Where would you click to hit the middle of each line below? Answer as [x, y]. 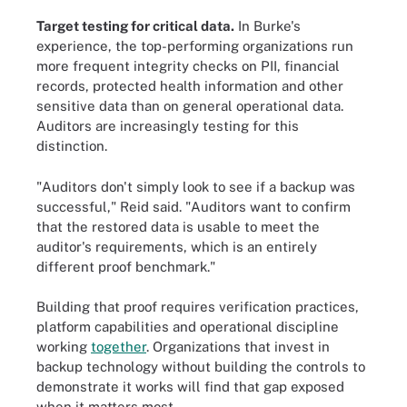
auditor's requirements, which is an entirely [177, 246]
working [64, 347]
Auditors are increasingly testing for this [168, 126]
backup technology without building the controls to [201, 367]
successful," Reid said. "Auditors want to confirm [194, 206]
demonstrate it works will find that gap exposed [190, 387]
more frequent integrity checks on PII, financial [188, 66]
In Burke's [268, 26]
